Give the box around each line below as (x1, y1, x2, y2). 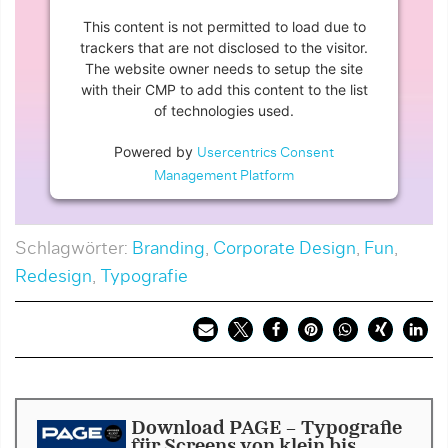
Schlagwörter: (15, 240, 132, 259)
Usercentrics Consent (197, 146, 334, 161)
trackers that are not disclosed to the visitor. (80, 39, 368, 57)
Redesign (15, 268, 92, 287)
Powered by (114, 143, 197, 161)
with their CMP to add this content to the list (80, 81, 368, 99)
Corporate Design (213, 240, 356, 259)
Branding (132, 240, 205, 259)
